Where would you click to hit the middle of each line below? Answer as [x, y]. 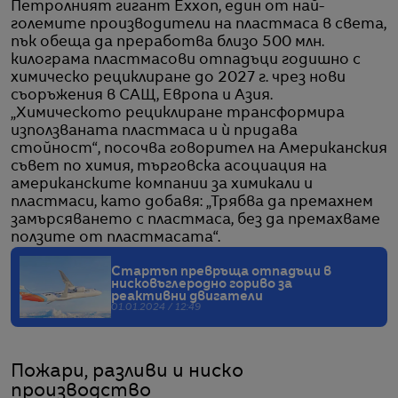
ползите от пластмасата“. [115, 238]
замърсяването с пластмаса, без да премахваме [195, 220]
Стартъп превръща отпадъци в [221, 271]
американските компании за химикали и [162, 184]
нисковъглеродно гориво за [202, 284]
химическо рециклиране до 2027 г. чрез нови [178, 78]
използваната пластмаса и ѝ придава [154, 131]
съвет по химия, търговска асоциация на [169, 167]
